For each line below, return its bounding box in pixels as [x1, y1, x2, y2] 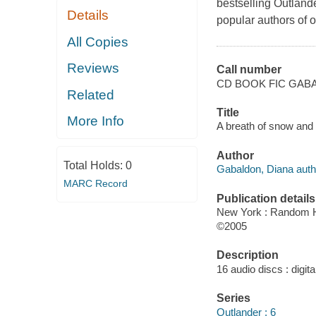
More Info [67, 114, 125, 129]
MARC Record [63, 177, 128, 189]
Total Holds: [63, 159, 126, 171]
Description [216, 249, 279, 262]
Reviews [67, 61, 120, 76]
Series [216, 292, 250, 305]
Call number [216, 63, 281, 76]
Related [67, 87, 115, 102]
